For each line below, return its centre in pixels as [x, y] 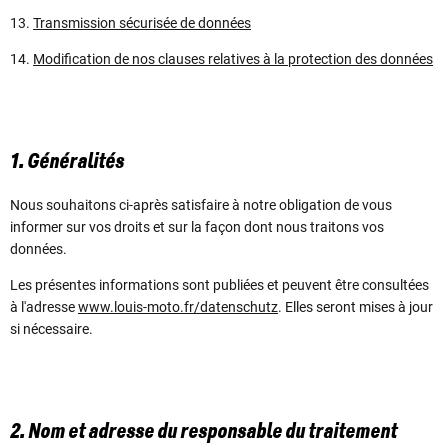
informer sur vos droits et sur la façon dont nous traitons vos [197, 226]
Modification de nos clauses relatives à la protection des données [233, 59]
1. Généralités [67, 162]
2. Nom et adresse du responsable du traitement [203, 431]
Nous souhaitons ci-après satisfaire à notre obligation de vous [201, 204]
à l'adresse [44, 306]
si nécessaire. [54, 328]
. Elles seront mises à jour [355, 306]
